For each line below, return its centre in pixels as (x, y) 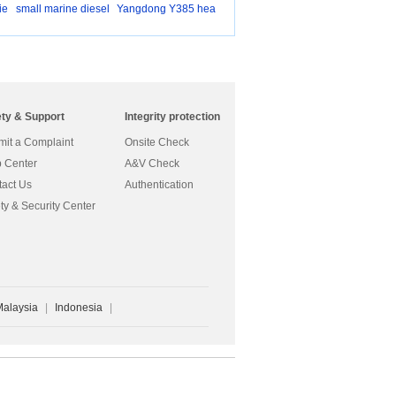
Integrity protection (172, 117)
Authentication (159, 185)
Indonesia (79, 308)
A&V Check (152, 164)
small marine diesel (62, 9)
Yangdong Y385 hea (166, 9)
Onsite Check (157, 142)
